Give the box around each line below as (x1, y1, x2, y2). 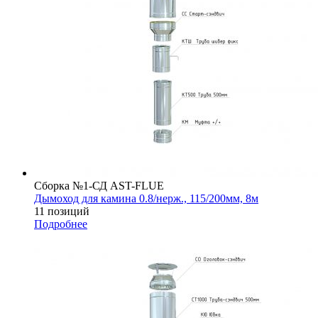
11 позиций (34, 204, 89, 217)
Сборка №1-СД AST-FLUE (34, 179, 164, 192)
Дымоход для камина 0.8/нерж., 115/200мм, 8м (34, 192, 258, 204)
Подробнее (34, 217, 87, 230)
